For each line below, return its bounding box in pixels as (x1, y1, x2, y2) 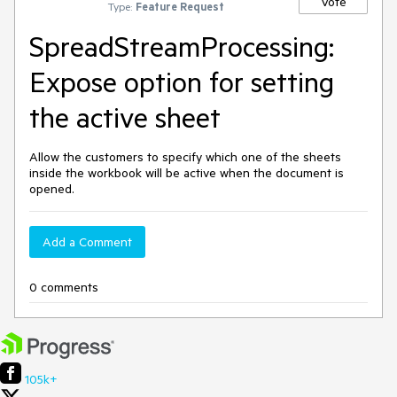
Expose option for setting (29, 64, 334, 99)
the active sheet (29, 99, 221, 135)
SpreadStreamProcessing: (29, 28, 334, 64)
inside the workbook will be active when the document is (29, 165, 344, 181)
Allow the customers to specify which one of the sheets (29, 149, 341, 165)
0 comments (29, 279, 98, 295)
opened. (29, 181, 74, 197)
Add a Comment (43, 234, 132, 250)
